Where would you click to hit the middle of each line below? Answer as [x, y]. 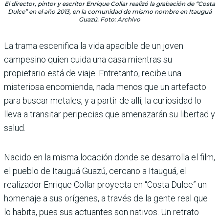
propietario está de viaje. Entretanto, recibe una [93, 73]
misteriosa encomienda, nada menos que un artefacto [105, 87]
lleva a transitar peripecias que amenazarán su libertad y [109, 114]
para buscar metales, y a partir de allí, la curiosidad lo [103, 100]
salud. [15, 128]
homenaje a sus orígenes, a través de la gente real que [106, 198]
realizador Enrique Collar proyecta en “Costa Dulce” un [105, 184]
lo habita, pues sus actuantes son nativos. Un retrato [101, 212]
